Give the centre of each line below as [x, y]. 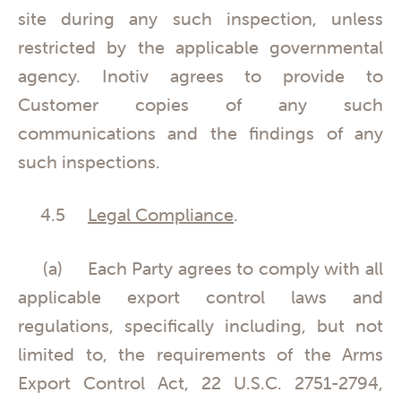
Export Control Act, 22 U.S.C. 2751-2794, [200, 382]
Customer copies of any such [200, 104]
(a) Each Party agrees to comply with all [200, 268]
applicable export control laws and [200, 296]
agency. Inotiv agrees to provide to [200, 75]
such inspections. [89, 161]
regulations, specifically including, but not [200, 325]
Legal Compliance [161, 215]
